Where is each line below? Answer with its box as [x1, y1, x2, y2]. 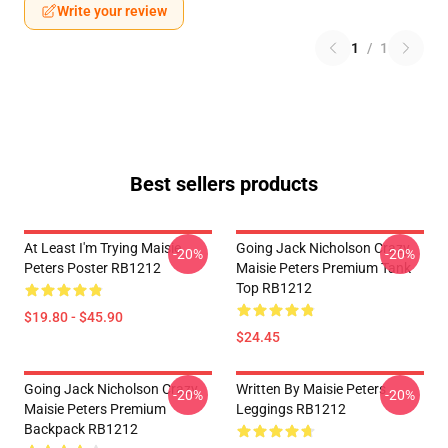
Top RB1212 [236, 280, 312, 296]
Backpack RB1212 [24, 421, 138, 437]
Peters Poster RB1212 [24, 260, 161, 276]
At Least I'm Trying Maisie [24, 240, 181, 256]
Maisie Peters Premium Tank [236, 260, 411, 276]
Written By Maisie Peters [236, 381, 386, 397]
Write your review [57, 3, 167, 19]
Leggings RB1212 [236, 401, 346, 417]
